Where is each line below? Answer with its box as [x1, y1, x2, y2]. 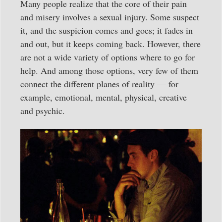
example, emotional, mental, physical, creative [20, 91, 187, 104]
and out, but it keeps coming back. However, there [20, 38, 201, 50]
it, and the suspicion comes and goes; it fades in [20, 24, 193, 37]
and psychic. [20, 105, 65, 117]
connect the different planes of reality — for [20, 78, 178, 90]
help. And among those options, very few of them [20, 64, 198, 77]
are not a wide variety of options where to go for [20, 51, 195, 63]
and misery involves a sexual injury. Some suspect [20, 11, 199, 23]
